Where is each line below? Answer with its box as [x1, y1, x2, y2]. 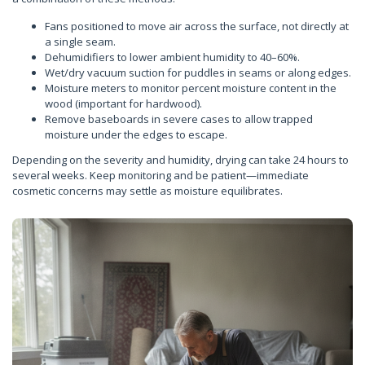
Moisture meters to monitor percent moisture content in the [45, 81, 336, 95]
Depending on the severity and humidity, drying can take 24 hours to [12, 152, 349, 167]
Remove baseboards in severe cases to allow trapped [45, 112, 313, 126]
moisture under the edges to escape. [45, 127, 227, 142]
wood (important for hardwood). [45, 96, 202, 111]
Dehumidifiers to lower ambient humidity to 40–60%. [45, 50, 300, 64]
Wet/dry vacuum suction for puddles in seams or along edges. [45, 65, 351, 80]
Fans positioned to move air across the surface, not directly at [45, 19, 349, 33]
